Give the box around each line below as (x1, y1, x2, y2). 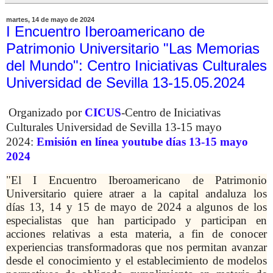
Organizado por (9, 106, 85, 119)
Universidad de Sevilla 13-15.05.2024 (6, 74, 245, 91)
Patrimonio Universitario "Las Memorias (6, 40, 260, 57)
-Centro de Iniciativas (121, 106, 221, 119)
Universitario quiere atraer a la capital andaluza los (6, 187, 267, 200)
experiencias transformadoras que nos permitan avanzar (6, 241, 267, 254)
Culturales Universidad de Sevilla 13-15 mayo (6, 121, 222, 134)
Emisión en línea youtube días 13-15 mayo (37, 135, 248, 149)
